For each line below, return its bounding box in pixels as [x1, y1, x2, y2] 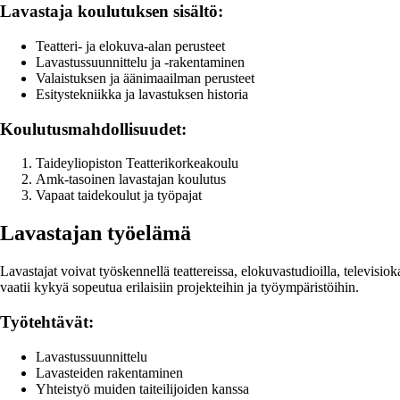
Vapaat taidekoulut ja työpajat [36, 187, 202, 204]
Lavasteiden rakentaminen [36, 364, 183, 380]
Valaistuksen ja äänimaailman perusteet [36, 71, 254, 87]
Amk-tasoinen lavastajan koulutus [36, 171, 226, 187]
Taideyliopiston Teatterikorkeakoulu [36, 155, 238, 171]
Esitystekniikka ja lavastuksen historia [36, 87, 248, 103]
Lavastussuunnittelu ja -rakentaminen [36, 54, 245, 71]
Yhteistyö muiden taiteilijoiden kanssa [36, 380, 249, 396]
